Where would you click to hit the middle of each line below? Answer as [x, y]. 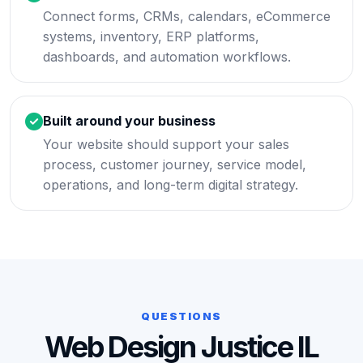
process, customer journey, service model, [175, 164]
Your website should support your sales [166, 144]
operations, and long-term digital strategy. [171, 185]
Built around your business [129, 121]
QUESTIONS [181, 316]
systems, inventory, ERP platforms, [151, 36]
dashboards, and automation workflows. [167, 57]
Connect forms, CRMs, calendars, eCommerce [187, 16]
